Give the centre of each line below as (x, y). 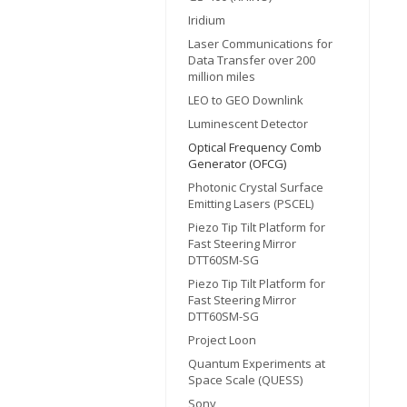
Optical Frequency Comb (255, 147)
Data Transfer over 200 (252, 60)
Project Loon (222, 339)
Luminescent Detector (248, 123)
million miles (222, 76)
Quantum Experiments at (257, 363)
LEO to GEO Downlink (246, 99)
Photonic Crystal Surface (256, 187)
